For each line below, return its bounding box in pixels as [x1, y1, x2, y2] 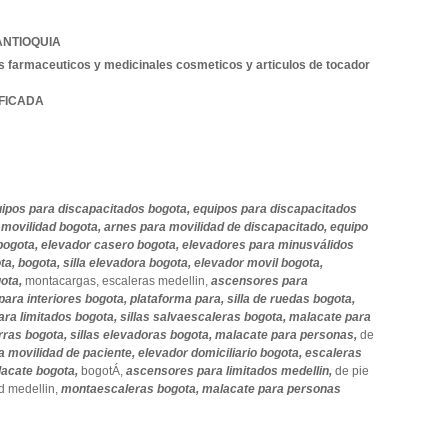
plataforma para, [130, 292, 227, 306]
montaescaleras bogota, [61, 382, 202, 396]
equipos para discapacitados [193, 202, 357, 216]
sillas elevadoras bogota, [70, 328, 215, 342]
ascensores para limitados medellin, [126, 364, 335, 378]
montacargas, [25, 274, 102, 288]
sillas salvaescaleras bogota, [120, 310, 289, 324]
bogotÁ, [81, 364, 126, 378]
